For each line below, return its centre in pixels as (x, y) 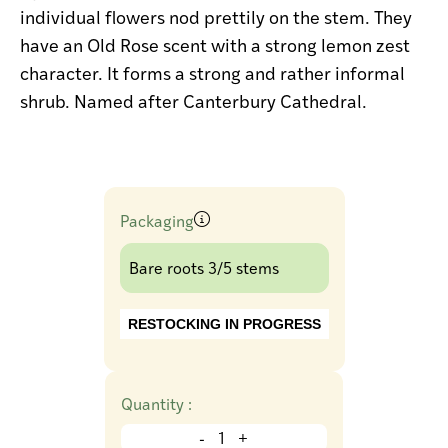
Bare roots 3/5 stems (203, 267)
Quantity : (156, 403)
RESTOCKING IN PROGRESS (224, 323)
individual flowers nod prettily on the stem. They (216, 16)
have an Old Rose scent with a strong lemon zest (215, 44)
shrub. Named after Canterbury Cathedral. (193, 100)
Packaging (156, 220)
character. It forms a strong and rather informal (212, 72)
